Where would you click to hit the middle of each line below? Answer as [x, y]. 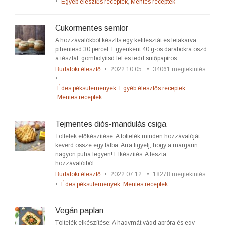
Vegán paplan [79, 211]
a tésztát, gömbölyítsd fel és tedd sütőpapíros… [119, 58]
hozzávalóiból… [78, 163]
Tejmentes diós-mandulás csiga [111, 124]
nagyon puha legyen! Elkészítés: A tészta [111, 154]
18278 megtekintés [179, 174]
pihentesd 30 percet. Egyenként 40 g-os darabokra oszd [131, 49]
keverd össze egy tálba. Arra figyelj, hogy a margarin [127, 145]
